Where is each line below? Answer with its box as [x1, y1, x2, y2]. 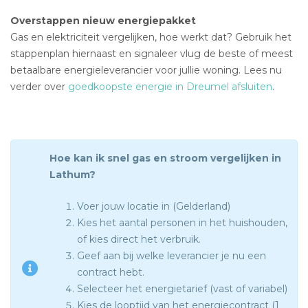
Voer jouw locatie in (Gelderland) [77, 200, 230, 213]
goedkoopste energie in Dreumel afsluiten [68, 80, 272, 93]
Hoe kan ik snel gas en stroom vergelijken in [49, 152, 281, 165]
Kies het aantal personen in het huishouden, [77, 217, 287, 230]
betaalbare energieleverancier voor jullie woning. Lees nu [10, 64, 282, 77]
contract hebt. [77, 266, 144, 279]
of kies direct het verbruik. [77, 233, 201, 246]
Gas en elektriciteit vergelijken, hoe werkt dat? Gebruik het [10, 31, 291, 44]
